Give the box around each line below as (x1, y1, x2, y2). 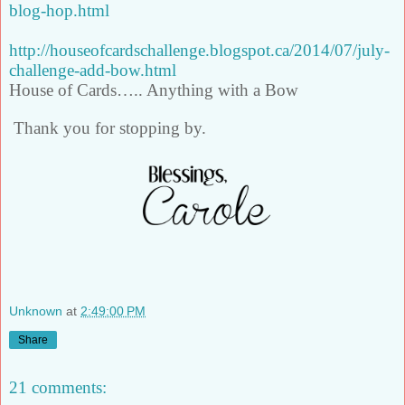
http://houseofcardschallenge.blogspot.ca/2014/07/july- (9, 41, 390, 61)
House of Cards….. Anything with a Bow (9, 80, 298, 100)
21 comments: (9, 377, 107, 397)
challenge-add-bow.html (9, 61, 176, 80)
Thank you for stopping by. (14, 118, 206, 138)
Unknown (9, 303, 62, 318)
